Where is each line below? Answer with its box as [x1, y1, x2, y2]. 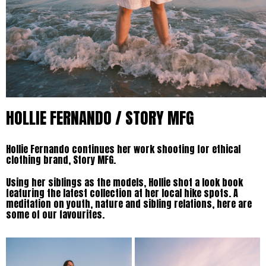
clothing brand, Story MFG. [6, 153, 118, 167]
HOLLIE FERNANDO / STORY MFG [6, 106, 194, 131]
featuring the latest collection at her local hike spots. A [6, 186, 238, 201]
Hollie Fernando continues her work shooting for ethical [6, 142, 240, 157]
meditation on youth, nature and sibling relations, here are [6, 197, 252, 211]
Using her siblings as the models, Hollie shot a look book [6, 175, 243, 190]
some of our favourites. [6, 207, 107, 222]
